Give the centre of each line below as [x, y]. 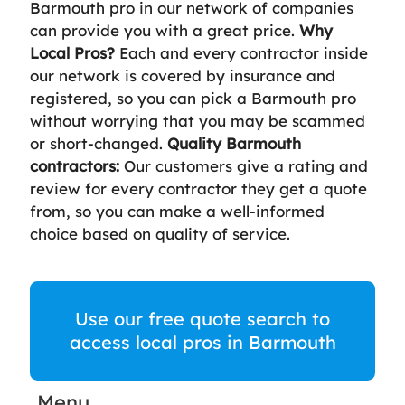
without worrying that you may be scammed [198, 121]
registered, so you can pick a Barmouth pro [193, 98]
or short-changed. [99, 143]
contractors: [75, 166]
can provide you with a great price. [165, 30]
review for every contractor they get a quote [198, 188]
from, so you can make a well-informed [177, 211]
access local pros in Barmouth [202, 342]
